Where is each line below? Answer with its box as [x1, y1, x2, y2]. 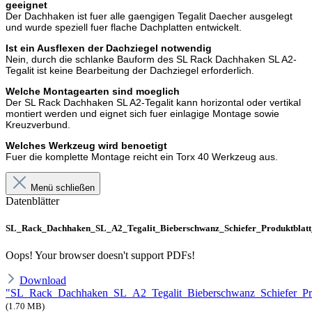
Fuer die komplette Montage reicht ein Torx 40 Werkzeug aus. [6, 150, 278, 162]
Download [19, 274, 66, 287]
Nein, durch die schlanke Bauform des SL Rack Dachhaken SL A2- [6, 53, 297, 65]
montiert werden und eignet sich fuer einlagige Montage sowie [6, 107, 279, 119]
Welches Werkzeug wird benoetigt [6, 139, 167, 151]
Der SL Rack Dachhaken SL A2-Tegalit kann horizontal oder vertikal [6, 96, 301, 108]
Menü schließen [31, 182, 95, 193]
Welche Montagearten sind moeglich [6, 85, 180, 97]
